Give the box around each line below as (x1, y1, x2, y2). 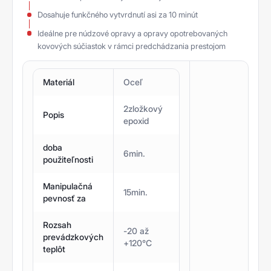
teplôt (43, 244, 65, 255)
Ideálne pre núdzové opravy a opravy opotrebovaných (38, 28, 227, 38)
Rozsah (43, 220, 71, 230)
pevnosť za (43, 193, 86, 204)
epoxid (123, 116, 149, 126)
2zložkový (123, 103, 163, 114)
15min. (123, 187, 148, 198)
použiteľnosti (43, 154, 93, 165)
